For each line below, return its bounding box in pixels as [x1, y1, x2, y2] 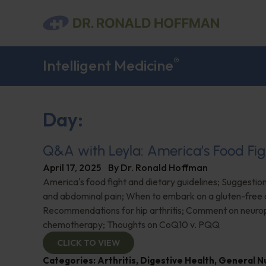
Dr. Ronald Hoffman [121, 161, 208, 174]
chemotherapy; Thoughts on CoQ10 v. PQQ [43, 218, 220, 231]
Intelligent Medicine [43, 56, 173, 75]
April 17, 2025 [43, 161, 101, 174]
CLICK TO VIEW [57, 237, 120, 249]
